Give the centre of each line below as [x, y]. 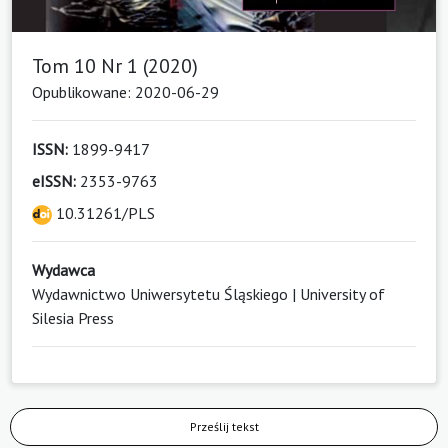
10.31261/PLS [103, 212]
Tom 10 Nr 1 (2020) [115, 65]
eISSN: [54, 180]
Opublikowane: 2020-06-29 [125, 91]
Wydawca [63, 269]
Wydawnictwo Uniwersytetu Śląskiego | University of [208, 293]
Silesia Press [73, 317]
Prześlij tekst [224, 426]
